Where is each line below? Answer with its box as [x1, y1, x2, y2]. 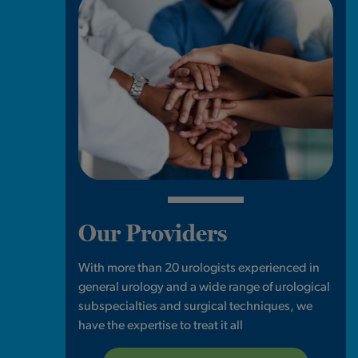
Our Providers [78, 219, 228, 248]
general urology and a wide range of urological [78, 281, 331, 295]
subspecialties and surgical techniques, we [78, 300, 313, 314]
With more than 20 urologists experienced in [78, 262, 320, 276]
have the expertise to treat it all [78, 320, 244, 333]
